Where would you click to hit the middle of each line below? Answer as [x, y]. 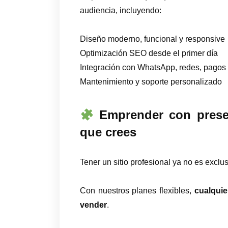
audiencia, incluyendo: [121, 11]
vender [93, 205]
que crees [108, 132]
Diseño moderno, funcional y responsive [152, 39]
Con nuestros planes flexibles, [137, 191]
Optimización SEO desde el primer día [149, 53]
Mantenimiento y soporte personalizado [151, 82]
